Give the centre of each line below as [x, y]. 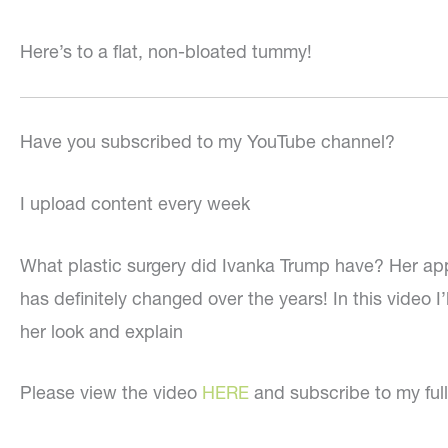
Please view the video [111, 393]
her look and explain [101, 331]
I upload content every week [135, 203]
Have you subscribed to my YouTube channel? [207, 142]
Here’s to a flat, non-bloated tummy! [166, 52]
